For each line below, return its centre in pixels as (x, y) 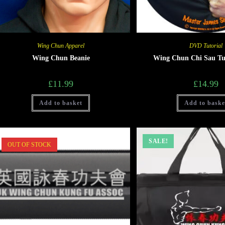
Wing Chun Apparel (61, 45)
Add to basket (61, 103)
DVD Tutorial (206, 45)
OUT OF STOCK (29, 145)
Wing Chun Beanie (61, 58)
